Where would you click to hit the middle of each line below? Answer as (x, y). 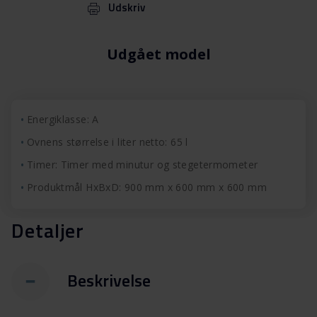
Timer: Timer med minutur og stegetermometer (143, 165)
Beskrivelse (109, 280)
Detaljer (48, 231)
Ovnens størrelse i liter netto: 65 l (108, 142)
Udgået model (158, 54)
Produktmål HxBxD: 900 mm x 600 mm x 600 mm (147, 188)
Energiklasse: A (63, 120)
